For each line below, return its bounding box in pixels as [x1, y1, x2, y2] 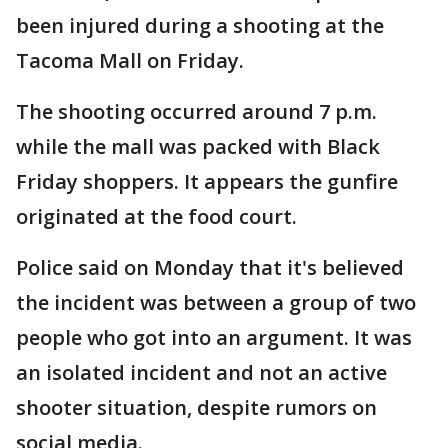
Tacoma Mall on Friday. [16, 47, 249, 74]
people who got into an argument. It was [16, 324, 412, 351]
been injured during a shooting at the [16, 12, 384, 39]
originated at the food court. [16, 203, 302, 230]
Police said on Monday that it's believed [16, 254, 404, 281]
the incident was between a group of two [16, 289, 416, 316]
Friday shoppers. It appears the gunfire [16, 168, 398, 195]
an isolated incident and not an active [16, 359, 387, 386]
